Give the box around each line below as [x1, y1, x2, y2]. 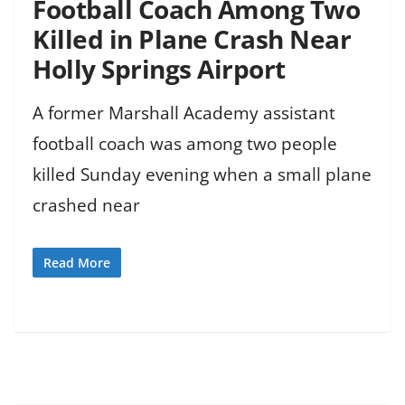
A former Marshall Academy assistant [33, 100, 335, 125]
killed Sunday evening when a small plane [33, 162, 372, 186]
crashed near [33, 193, 140, 217]
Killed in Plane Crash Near [33, 21, 351, 56]
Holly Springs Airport [33, 51, 286, 86]
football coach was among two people [33, 131, 337, 155]
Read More [43, 254, 110, 272]
